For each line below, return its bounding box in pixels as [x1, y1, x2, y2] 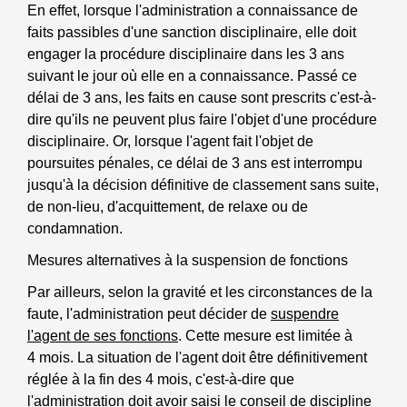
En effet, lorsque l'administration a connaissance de [27, 2, 358, 18]
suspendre [271, 306, 339, 323]
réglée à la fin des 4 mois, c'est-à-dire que [27, 372, 294, 388]
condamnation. [27, 220, 123, 236]
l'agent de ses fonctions [27, 328, 178, 344]
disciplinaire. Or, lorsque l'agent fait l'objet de [27, 133, 313, 149]
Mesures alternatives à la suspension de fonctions [27, 252, 348, 268]
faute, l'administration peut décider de [27, 306, 271, 323]
